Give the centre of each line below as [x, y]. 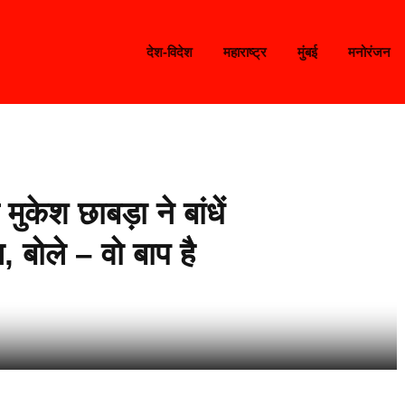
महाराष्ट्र [245, 52]
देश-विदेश [169, 52]
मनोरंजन [369, 52]
